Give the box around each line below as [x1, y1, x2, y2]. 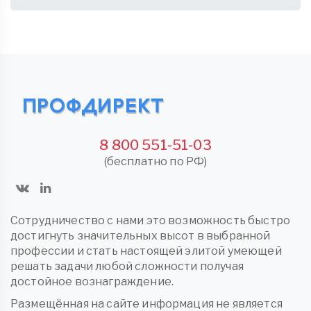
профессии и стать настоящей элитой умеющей [10, 244, 282, 258]
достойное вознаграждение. [10, 275, 174, 289]
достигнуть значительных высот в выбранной [10, 229, 271, 243]
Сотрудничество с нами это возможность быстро [10, 214, 291, 228]
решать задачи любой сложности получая [10, 260, 244, 274]
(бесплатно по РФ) [103, 155, 208, 169]
